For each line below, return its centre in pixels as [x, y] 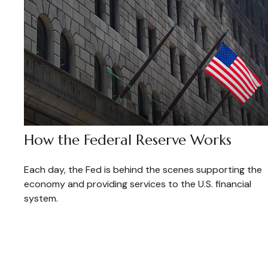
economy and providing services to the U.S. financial [138, 184]
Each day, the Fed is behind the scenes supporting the [143, 169]
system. [41, 198]
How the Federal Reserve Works [128, 140]
